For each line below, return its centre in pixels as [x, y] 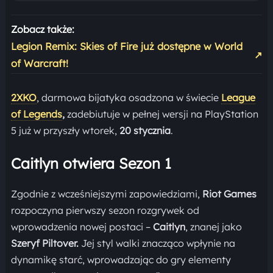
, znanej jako [213, 227]
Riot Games [229, 194]
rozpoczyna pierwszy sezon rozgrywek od [105, 211]
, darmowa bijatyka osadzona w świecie [129, 98]
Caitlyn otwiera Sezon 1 [91, 164]
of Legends [36, 114]
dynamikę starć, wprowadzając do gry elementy [121, 260]
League [238, 98]
